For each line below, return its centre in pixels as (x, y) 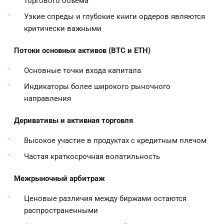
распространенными (61, 210)
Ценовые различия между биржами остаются (105, 198)
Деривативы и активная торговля (73, 120)
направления (47, 98)
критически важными (63, 28)
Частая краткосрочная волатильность (92, 156)
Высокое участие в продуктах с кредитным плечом (115, 140)
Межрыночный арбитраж (59, 178)
